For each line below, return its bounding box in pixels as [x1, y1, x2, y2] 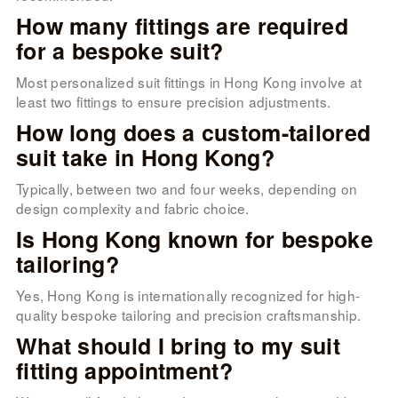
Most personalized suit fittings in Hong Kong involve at [15, 71, 362, 92]
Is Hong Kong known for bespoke [15, 222, 373, 255]
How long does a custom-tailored [15, 115, 371, 148]
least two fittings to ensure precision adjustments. [15, 91, 331, 111]
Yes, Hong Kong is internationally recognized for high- [15, 284, 361, 305]
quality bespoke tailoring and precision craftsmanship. [15, 304, 362, 324]
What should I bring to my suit [15, 329, 340, 362]
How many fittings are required [15, 9, 348, 42]
